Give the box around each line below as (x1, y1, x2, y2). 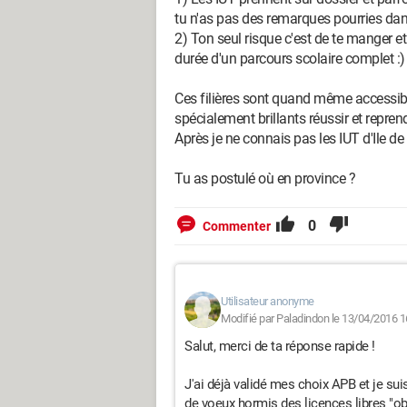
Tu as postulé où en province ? (174, 170, 355, 187)
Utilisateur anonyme (221, 294, 314, 308)
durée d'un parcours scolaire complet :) (174, 50, 405, 67)
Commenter (203, 219, 271, 233)
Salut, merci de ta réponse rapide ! (184, 338, 375, 354)
